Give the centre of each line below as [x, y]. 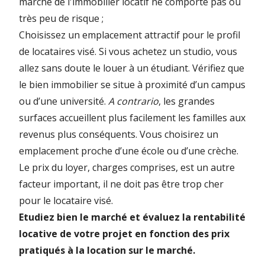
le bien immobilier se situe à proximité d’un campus [132, 85]
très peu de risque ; [61, 19]
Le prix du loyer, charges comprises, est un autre [127, 168]
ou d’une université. [64, 101]
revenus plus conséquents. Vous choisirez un [119, 135]
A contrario [133, 101]
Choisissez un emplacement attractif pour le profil [130, 35]
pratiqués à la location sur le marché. [107, 251]
